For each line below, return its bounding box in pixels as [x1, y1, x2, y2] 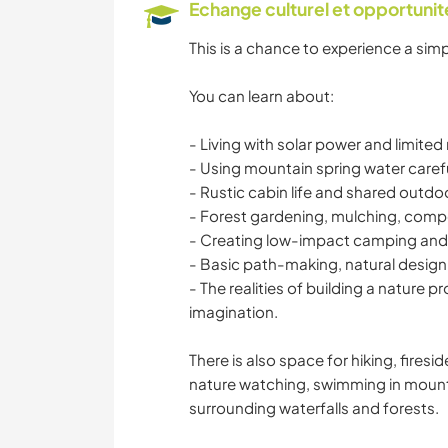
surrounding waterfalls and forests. [189, 398, 439, 418]
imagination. [189, 302, 278, 322]
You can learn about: [189, 86, 334, 106]
